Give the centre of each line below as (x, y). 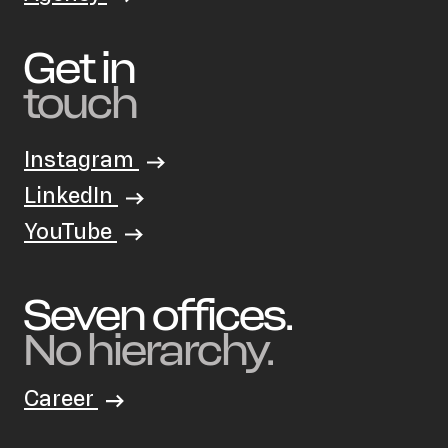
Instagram (81, 159)
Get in (80, 68)
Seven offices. (161, 315)
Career (61, 398)
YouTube (70, 231)
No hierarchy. (149, 350)
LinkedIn (71, 195)
